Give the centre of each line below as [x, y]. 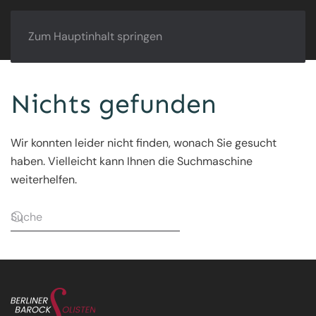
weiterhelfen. [44, 179]
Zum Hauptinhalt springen [95, 36]
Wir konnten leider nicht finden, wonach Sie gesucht [144, 142]
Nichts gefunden [114, 104]
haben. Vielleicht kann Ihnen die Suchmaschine [132, 161]
